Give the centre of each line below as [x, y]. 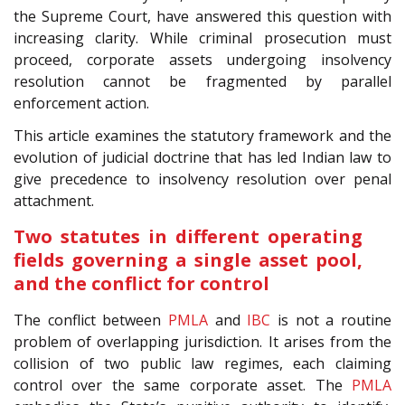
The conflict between [91, 320]
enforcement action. [81, 103]
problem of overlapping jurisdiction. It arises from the [202, 342]
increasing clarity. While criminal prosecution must [202, 38]
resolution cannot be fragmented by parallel [202, 81]
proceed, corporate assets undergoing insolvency [202, 59]
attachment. [54, 201]
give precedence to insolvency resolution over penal [202, 179]
